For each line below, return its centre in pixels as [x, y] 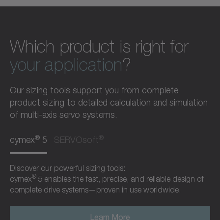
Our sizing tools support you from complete [94, 90]
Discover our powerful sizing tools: [68, 168]
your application [66, 65]
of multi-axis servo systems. [64, 115]
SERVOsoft [76, 140]
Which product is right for [99, 47]
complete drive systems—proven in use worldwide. [95, 190]
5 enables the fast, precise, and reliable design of [121, 179]
